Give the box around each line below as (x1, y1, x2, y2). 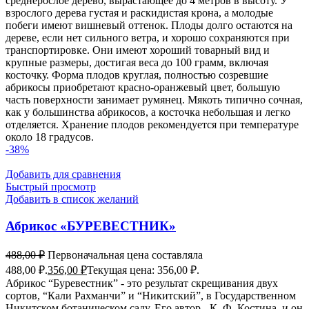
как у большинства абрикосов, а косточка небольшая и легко (6, 106, 290, 119)
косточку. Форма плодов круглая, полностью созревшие (6, 69, 268, 81)
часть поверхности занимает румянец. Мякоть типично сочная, (6, 94, 303, 106)
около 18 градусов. (6, 131, 94, 143)
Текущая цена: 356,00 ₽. (87, 263, 199, 276)
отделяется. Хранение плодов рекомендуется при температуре (6, 119, 299, 131)
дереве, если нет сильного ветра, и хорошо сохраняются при (6, 32, 290, 44)
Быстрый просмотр (6, 181, 96, 193)
